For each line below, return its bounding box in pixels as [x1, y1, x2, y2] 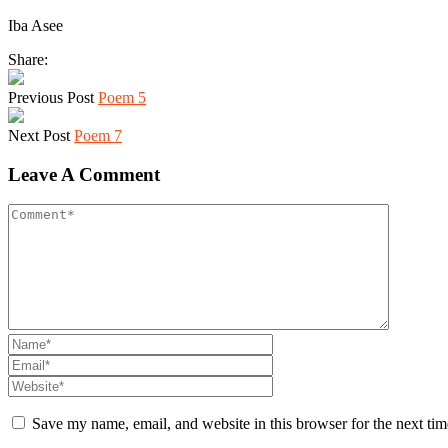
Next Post [8, 126, 70, 144]
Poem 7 [74, 126, 122, 144]
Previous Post [8, 88, 94, 106]
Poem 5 [98, 88, 146, 106]
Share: [8, 50, 48, 68]
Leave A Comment [8, 163, 160, 185]
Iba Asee [8, 16, 63, 34]
